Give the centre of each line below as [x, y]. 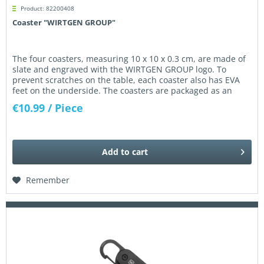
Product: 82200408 [48, 9]
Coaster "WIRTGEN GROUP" [64, 23]
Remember [48, 180]
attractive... [35, 101]
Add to [116, 151]
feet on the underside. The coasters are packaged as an [123, 91]
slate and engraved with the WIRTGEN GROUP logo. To [120, 70]
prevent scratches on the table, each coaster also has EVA [126, 80]
